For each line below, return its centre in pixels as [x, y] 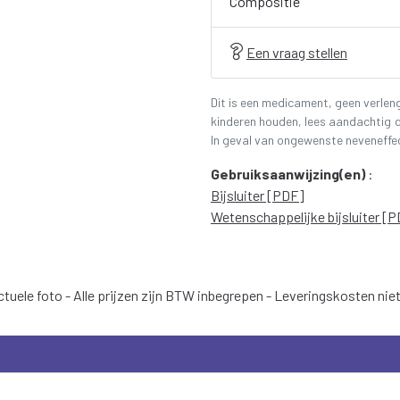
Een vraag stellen [296, 52]
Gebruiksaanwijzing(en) [287, 174]
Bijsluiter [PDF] [257, 195]
